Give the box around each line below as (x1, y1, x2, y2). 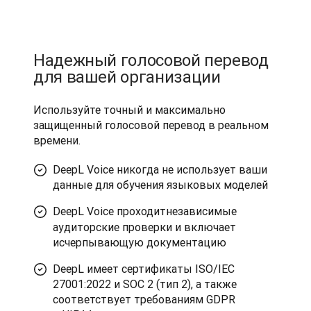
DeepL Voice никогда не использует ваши (53, 162, 267, 176)
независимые (166, 204, 237, 218)
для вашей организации (33, 67, 221, 87)
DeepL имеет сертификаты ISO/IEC (53, 262, 235, 276)
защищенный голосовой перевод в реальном (33, 118, 269, 132)
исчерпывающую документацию (53, 235, 226, 249)
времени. (33, 133, 81, 147)
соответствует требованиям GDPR (53, 292, 235, 306)
